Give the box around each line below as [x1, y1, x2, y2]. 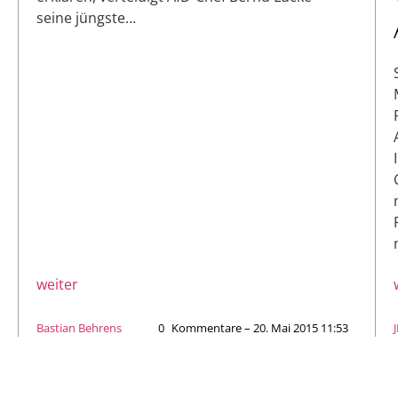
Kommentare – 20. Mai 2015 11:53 [171, 319, 348, 336]
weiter [36, 274, 78, 294]
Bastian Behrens [36, 319, 122, 336]
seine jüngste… [36, 8, 136, 28]
